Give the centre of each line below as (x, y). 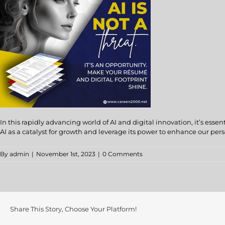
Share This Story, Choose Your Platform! (73, 209)
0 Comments (123, 154)
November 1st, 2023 (66, 154)
